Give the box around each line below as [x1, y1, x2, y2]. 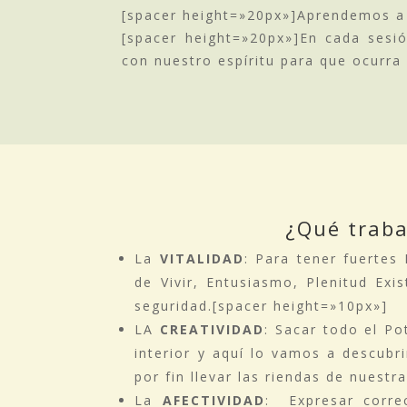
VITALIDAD [159, 249, 244, 267]
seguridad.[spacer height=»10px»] [134, 296, 389, 314]
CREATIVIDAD [160, 320, 265, 338]
